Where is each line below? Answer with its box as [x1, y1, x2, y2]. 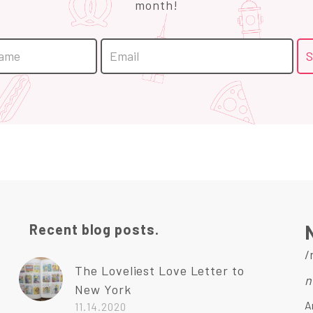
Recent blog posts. [29, 221, 159, 238]
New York [75, 282, 131, 298]
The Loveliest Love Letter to [75, 263, 245, 279]
